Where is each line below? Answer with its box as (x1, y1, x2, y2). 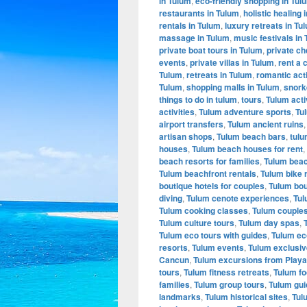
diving (159, 192, 182, 205)
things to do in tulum (159, 93, 237, 106)
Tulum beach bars (217, 130, 286, 143)
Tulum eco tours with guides (159, 229, 267, 242)
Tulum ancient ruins (228, 118, 304, 131)
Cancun (159, 254, 189, 267)
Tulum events (192, 241, 244, 254)
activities (159, 106, 195, 119)
